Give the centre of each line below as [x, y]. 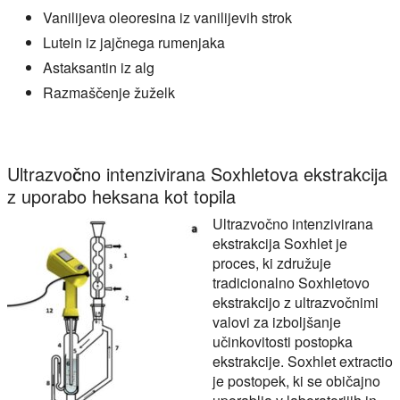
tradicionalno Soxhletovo [291, 283]
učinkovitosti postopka [283, 342]
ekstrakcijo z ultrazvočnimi [296, 303]
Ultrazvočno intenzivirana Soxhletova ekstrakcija [197, 174]
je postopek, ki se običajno [296, 381]
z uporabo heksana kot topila [121, 196]
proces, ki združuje [272, 263]
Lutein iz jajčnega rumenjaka [134, 43]
